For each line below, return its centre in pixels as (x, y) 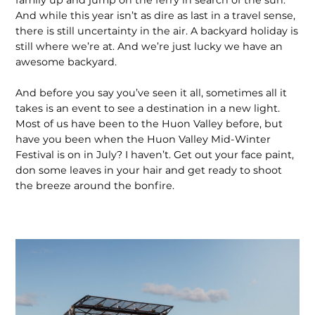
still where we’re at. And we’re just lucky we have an (149, 46)
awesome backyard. (66, 62)
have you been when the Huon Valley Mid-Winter (143, 139)
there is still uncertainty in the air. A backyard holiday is (157, 31)
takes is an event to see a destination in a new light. (148, 108)
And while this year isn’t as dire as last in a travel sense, (156, 15)
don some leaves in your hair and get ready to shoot (149, 170)
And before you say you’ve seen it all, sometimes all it (152, 92)
